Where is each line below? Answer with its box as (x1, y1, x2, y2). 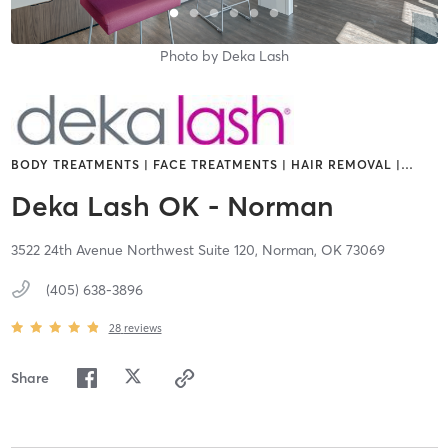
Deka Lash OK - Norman (10, 189, 334, 224)
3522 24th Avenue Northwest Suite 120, (10, 241, 262, 260)
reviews (123, 320, 162, 335)
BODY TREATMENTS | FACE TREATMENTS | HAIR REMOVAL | (10, 157, 401, 173)
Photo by (159, 46, 222, 65)
